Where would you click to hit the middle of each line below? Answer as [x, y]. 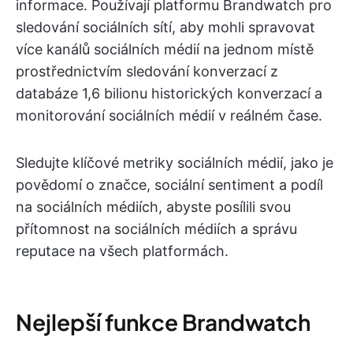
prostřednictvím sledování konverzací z [147, 71]
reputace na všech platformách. [122, 251]
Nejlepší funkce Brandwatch [163, 321]
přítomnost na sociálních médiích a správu [156, 229]
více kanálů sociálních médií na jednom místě [165, 49]
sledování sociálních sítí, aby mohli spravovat [165, 27]
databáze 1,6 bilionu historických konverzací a [169, 93]
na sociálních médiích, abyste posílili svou [153, 206]
